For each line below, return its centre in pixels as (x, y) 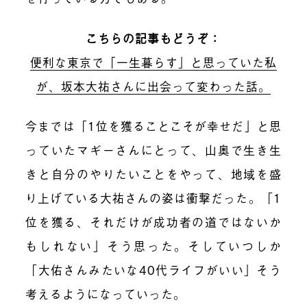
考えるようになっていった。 (106, 294)
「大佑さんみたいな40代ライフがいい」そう (153, 270)
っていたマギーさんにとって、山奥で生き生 (153, 150)
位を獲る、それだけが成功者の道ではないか (153, 222)
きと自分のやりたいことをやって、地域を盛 (153, 174)
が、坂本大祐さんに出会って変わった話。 (153, 86)
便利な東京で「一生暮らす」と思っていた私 (153, 62)
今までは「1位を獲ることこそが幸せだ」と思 (153, 126)
